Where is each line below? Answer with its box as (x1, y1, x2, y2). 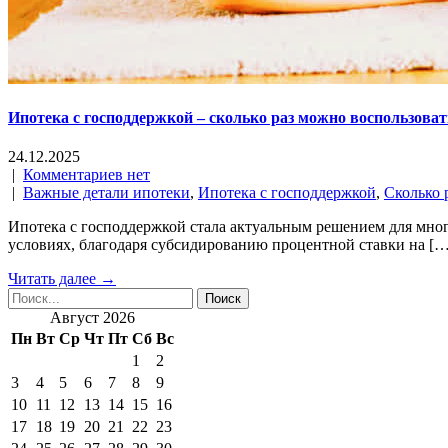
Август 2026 (50, 309, 135, 327)
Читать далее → (8, 270, 116, 288)
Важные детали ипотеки (23, 184, 190, 202)
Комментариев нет (23, 166, 150, 184)
